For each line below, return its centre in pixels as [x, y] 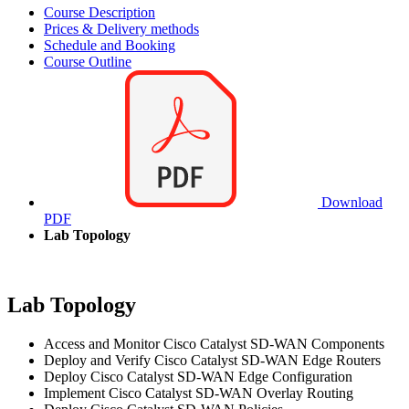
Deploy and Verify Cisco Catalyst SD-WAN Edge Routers [212, 360]
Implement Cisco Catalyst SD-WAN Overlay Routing [199, 393]
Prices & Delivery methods [121, 28]
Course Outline [88, 61]
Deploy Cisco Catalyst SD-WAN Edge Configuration [198, 376]
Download [350, 202]
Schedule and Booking [110, 45]
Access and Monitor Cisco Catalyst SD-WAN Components [214, 343]
